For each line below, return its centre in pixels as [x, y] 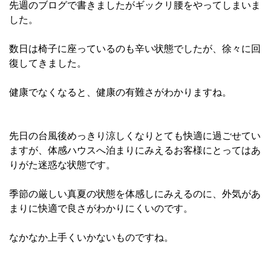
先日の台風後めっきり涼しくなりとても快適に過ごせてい [135, 136]
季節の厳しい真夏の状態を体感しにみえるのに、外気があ [135, 194]
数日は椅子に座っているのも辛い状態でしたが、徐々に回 [135, 49]
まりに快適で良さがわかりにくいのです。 [101, 208]
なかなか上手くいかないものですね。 [91, 237]
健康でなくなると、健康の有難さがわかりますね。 [120, 92]
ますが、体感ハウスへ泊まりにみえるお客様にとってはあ [135, 150]
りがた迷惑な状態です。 [62, 165]
